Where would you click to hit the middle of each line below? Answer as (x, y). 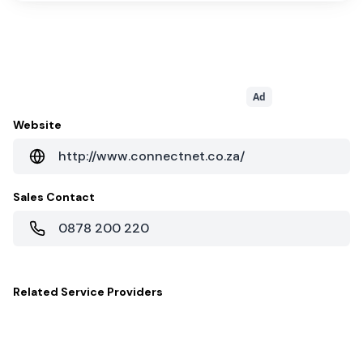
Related (37, 292)
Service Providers (112, 292)
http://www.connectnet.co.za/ (152, 156)
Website (37, 125)
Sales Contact (54, 197)
